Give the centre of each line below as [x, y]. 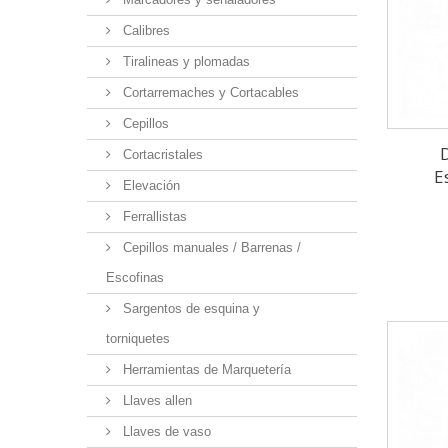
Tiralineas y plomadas [184, 62]
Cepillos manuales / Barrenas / [210, 248]
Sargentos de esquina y [189, 309]
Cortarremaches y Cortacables [209, 93]
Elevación [149, 186]
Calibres [144, 31]
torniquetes [138, 339]
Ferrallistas [153, 217]
